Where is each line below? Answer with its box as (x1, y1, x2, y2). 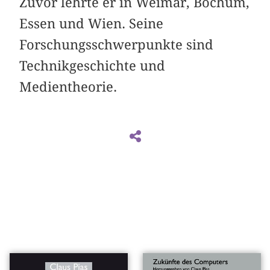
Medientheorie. (19, 78, 118, 95)
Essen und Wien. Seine (19, 15, 164, 31)
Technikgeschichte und (19, 57, 166, 74)
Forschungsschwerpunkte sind (19, 36, 214, 52)
